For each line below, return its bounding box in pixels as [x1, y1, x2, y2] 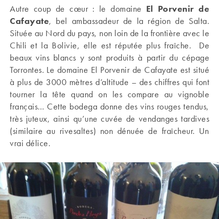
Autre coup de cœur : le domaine [10, 3, 146, 14]
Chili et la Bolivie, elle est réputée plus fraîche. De [10, 40, 209, 51]
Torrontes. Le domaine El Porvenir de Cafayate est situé [10, 64, 209, 75]
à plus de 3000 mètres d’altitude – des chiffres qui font [10, 76, 209, 88]
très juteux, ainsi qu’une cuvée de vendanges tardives [10, 113, 209, 124]
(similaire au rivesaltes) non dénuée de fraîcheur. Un [10, 125, 209, 136]
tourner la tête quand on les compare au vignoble [10, 88, 209, 100]
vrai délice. [10, 137, 50, 149]
